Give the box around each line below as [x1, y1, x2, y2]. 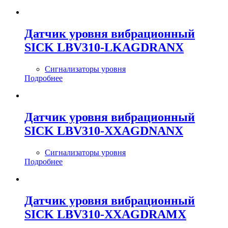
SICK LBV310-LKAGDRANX [24, 41, 184, 54]
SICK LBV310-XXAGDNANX [24, 124, 183, 138]
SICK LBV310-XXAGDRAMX [24, 207, 186, 221]
